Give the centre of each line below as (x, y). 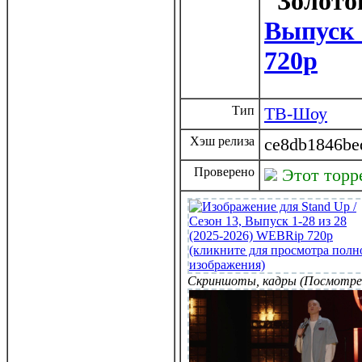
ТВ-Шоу (296, 114)
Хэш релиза (222, 141)
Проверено (224, 172)
